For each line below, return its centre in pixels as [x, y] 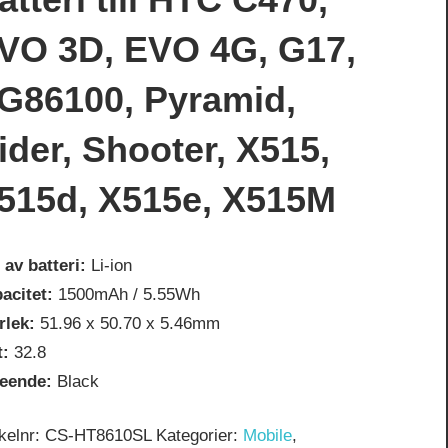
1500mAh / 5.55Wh [127, 294]
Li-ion [109, 265]
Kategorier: [200, 436]
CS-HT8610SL [98, 436]
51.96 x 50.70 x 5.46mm [128, 323]
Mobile [268, 436]
